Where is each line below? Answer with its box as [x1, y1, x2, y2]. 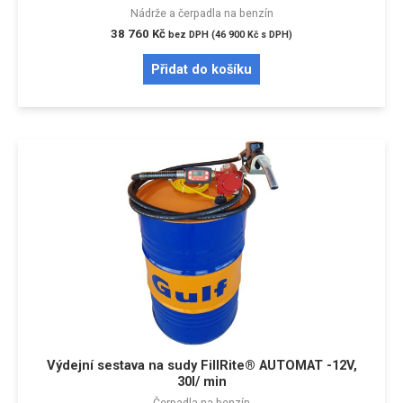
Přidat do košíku [151, 60, 252, 77]
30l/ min [176, 372, 227, 390]
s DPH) [258, 28, 292, 40]
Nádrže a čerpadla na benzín [130, 5, 273, 20]
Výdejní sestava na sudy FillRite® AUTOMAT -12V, [46, 356, 357, 373]
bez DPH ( [168, 28, 215, 40]
